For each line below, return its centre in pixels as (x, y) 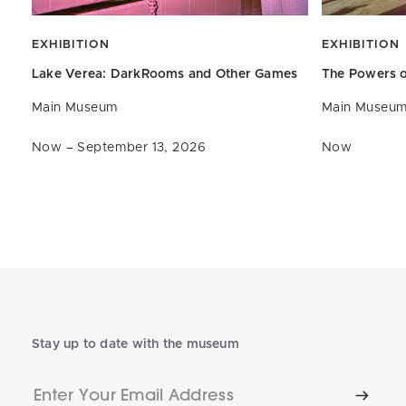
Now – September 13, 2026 (119, 147)
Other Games (255, 74)
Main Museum (75, 107)
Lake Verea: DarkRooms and (122, 74)
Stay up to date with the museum (135, 344)
